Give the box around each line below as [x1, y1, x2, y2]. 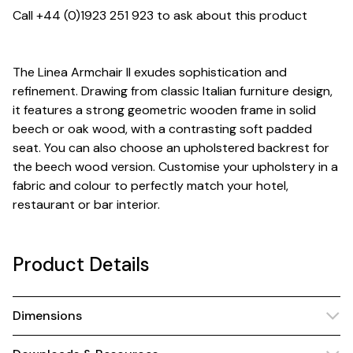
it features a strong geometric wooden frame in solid [13, 102, 316, 118]
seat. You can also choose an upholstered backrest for [13, 139, 329, 156]
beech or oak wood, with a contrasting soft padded [13, 121, 312, 137]
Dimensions [13, 307, 82, 324]
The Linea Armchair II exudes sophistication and [13, 64, 287, 80]
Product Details [13, 252, 150, 277]
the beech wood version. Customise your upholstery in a [13, 158, 338, 175]
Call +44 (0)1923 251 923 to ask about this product [13, 7, 307, 24]
